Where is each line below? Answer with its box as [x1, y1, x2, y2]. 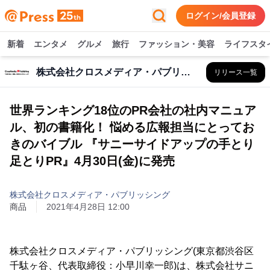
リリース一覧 [214, 68, 257, 77]
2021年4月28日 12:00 [46, 202, 130, 212]
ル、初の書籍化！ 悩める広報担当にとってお [10, 121, 254, 134]
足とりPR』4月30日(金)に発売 [10, 154, 175, 168]
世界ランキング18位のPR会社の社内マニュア [10, 104, 256, 117]
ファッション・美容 [139, 39, 215, 49]
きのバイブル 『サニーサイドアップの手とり [10, 137, 254, 151]
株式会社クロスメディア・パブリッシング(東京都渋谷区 [10, 246, 254, 256]
